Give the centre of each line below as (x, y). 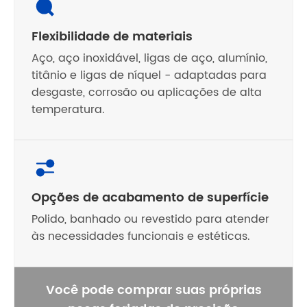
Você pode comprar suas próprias (153, 291)
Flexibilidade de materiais (112, 37)
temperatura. (68, 110)
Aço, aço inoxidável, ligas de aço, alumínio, (149, 59)
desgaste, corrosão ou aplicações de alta (147, 93)
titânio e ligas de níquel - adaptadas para (149, 76)
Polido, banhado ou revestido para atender (150, 220)
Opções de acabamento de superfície (150, 198)
